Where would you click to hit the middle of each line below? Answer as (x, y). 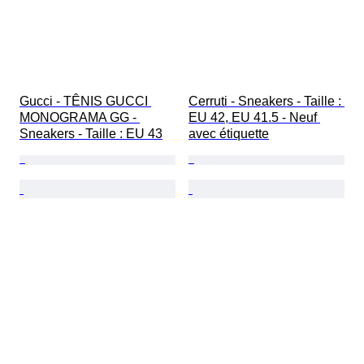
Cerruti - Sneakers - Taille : (266, 102)
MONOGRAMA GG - (80, 118)
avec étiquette (229, 134)
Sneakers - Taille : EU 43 (91, 134)
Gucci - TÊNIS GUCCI (85, 102)
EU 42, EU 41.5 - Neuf (254, 118)
